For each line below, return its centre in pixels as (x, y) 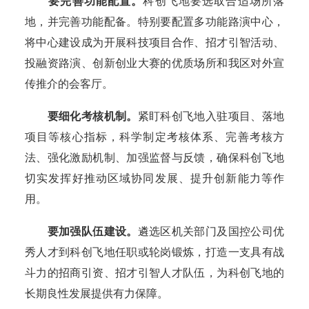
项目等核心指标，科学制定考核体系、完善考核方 (154, 137)
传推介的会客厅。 (69, 84)
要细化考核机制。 (92, 117)
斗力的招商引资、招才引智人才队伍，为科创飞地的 (154, 273)
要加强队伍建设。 (92, 232)
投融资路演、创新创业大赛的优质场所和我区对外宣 (154, 63)
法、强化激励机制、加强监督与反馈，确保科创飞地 (154, 158)
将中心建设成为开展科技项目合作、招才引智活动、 (154, 43)
